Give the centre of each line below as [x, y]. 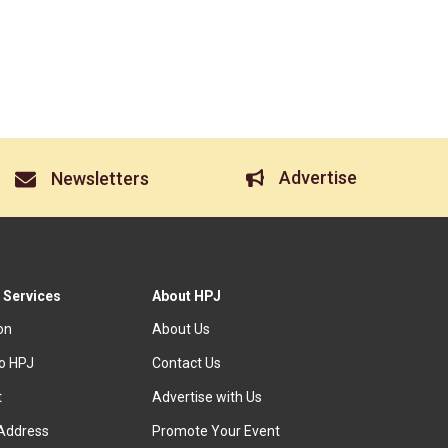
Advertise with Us [207, 397]
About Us [181, 329]
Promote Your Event [216, 431]
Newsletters [100, 179]
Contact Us [187, 363]
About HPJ [187, 296]
